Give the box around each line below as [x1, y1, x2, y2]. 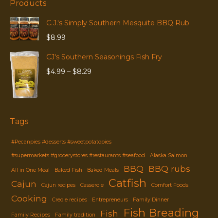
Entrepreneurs [92, 197, 128, 203]
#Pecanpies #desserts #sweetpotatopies [11, 139, 111, 145]
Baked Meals [87, 167, 119, 174]
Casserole [80, 182, 104, 189]
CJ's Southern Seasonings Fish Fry [46, 53, 162, 62]
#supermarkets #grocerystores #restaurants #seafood [11, 152, 145, 159]
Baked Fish [54, 167, 82, 174]
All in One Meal [11, 167, 50, 174]
